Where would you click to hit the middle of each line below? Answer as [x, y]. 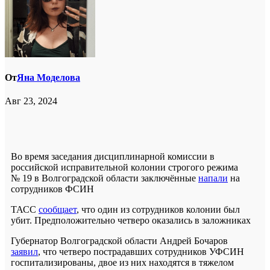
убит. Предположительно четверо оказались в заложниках [131, 221]
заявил [24, 252]
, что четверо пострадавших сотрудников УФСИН [141, 252]
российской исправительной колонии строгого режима [124, 168]
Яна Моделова [49, 78]
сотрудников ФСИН [52, 189]
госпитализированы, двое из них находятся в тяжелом [122, 263]
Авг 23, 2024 [31, 101]
